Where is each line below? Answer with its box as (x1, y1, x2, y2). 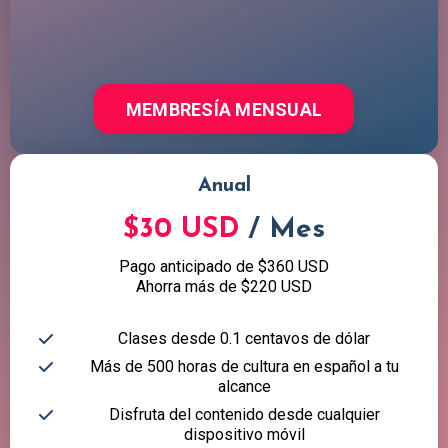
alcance (217, 377, 271, 397)
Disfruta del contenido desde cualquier (108, 405, 380, 425)
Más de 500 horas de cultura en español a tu (89, 357, 399, 377)
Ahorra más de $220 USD (136, 277, 312, 297)
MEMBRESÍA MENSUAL (125, 98, 323, 120)
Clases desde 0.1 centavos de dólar (118, 329, 370, 349)
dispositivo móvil (183, 425, 305, 445)
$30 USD (123, 216, 248, 245)
